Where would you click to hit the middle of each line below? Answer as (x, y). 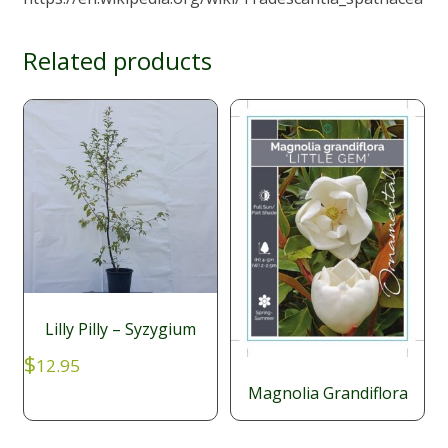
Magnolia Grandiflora (327, 393)
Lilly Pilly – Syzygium (120, 329)
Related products (117, 61)
